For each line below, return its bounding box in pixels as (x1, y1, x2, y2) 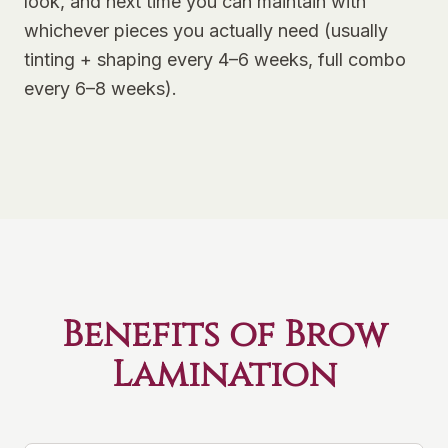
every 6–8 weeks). (24, 78, 177, 99)
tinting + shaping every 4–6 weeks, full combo (24, 49, 406, 70)
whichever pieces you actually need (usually (24, 20, 388, 41)
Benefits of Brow (61, 311, 387, 359)
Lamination (111, 351, 337, 399)
